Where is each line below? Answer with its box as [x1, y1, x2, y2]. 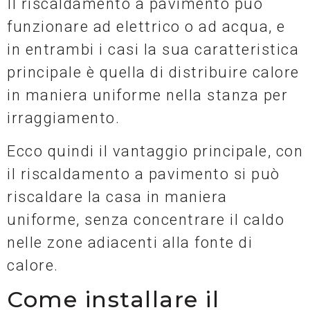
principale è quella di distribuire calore [7, 64, 300, 82]
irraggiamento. [7, 109, 120, 127]
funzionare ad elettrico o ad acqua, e [7, 18, 286, 36]
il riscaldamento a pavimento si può [7, 165, 280, 183]
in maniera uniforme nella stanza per [7, 86, 288, 104]
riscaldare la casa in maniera [7, 188, 228, 206]
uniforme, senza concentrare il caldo [7, 210, 284, 228]
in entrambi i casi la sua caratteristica [7, 41, 299, 59]
